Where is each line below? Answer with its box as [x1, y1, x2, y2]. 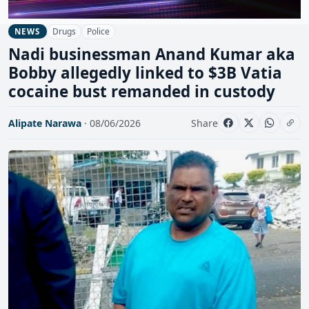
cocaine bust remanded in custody [8, 81, 275, 103]
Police [87, 25, 110, 37]
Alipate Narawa [8, 116, 81, 130]
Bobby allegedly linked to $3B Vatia [8, 62, 282, 84]
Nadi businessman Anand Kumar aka [8, 43, 295, 66]
